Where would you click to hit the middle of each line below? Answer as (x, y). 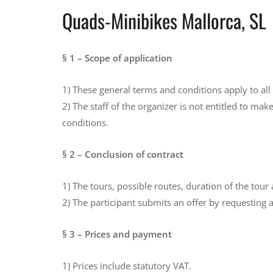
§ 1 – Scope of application (117, 58)
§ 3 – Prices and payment (117, 234)
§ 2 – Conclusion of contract (123, 154)
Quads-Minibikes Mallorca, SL (164, 21)
